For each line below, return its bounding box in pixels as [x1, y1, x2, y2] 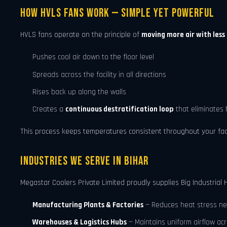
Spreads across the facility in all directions [32, 69, 166, 80]
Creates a [32, 104, 65, 115]
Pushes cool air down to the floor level [32, 52, 154, 62]
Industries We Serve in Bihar [20, 154, 148, 168]
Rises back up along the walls [32, 87, 126, 97]
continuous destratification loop [65, 104, 174, 115]
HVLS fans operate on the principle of [20, 30, 141, 40]
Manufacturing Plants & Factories [32, 200, 143, 210]
